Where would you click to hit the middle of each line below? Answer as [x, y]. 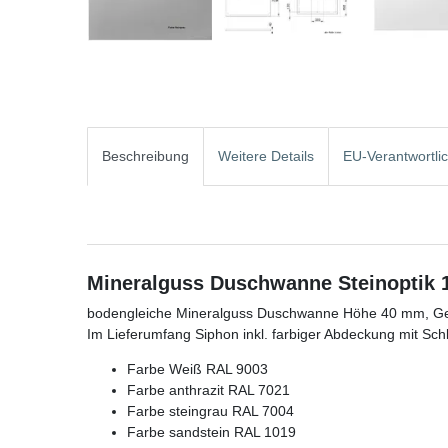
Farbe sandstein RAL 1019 [211, 431]
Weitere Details [266, 156]
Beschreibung [145, 156]
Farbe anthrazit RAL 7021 [208, 389]
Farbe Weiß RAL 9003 [197, 368]
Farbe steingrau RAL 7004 [210, 410]
